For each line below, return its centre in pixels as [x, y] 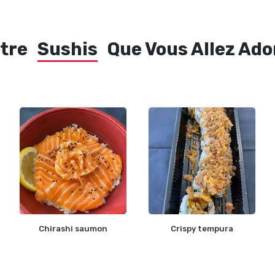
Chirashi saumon [73, 228]
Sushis [67, 49]
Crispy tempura [202, 228]
